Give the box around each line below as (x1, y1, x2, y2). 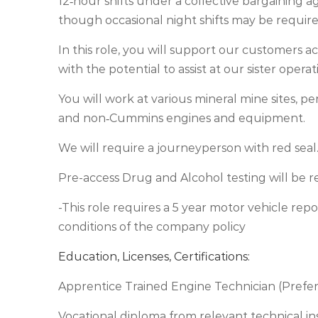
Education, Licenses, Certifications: (58, 250, 250, 263)
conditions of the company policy (58, 220, 246, 234)
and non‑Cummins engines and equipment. (58, 111, 305, 125)
